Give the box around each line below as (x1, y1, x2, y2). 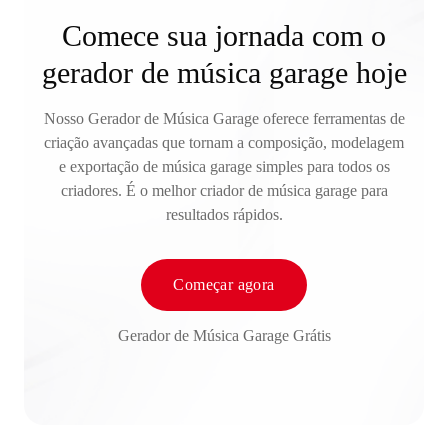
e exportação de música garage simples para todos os (58, 157, 390, 175)
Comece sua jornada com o (62, 18, 386, 52)
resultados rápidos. (165, 205, 283, 223)
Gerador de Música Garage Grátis (117, 326, 331, 344)
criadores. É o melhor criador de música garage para (60, 181, 388, 199)
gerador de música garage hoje (41, 55, 407, 89)
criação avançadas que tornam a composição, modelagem (44, 133, 404, 151)
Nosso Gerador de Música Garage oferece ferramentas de (43, 109, 405, 127)
